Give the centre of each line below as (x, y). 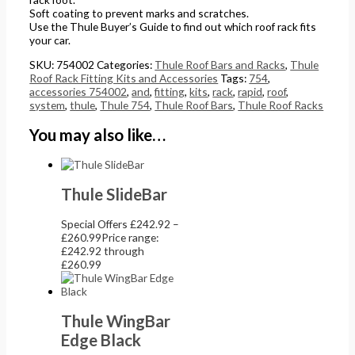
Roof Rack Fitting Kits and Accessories (124, 78)
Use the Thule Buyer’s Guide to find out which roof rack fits (173, 26)
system (48, 105)
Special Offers (96, 223)
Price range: (130, 237)
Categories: (126, 64)
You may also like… (98, 134)
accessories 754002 (78, 91)
